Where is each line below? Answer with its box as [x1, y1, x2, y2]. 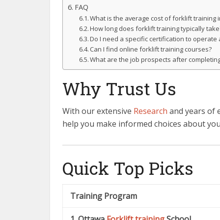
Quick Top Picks [62, 157, 193, 179]
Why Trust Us [62, 77, 176, 100]
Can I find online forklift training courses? [90, 45, 212, 54]
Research [134, 106, 167, 116]
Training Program [70, 191, 137, 201]
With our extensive [62, 106, 134, 116]
